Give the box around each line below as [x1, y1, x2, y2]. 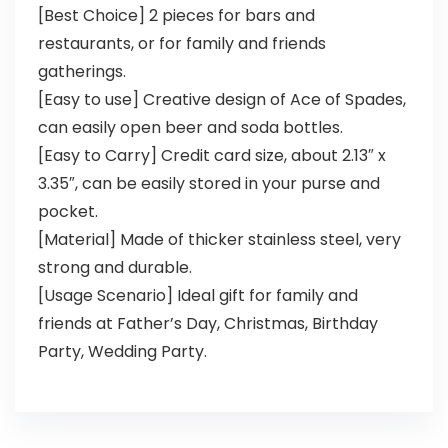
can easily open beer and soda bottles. [37, 116, 343, 140]
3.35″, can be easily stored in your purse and [37, 172, 380, 196]
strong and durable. [37, 256, 192, 280]
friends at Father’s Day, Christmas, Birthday [37, 312, 378, 336]
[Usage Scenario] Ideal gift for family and [37, 284, 358, 308]
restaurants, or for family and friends [37, 32, 326, 56]
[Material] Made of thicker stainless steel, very [37, 228, 401, 252]
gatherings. [37, 60, 126, 84]
